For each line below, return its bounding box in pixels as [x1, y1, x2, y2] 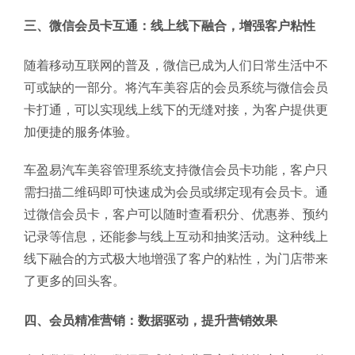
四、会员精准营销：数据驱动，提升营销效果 [24, 313, 277, 327]
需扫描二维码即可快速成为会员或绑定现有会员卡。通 [24, 185, 328, 199]
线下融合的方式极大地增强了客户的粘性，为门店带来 [24, 251, 328, 265]
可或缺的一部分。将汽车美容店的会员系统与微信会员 [24, 80, 328, 94]
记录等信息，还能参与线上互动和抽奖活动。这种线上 [24, 229, 328, 243]
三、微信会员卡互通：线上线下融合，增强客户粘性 [24, 18, 315, 32]
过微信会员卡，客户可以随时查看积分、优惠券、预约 [24, 207, 328, 221]
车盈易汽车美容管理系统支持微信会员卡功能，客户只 [24, 162, 328, 177]
